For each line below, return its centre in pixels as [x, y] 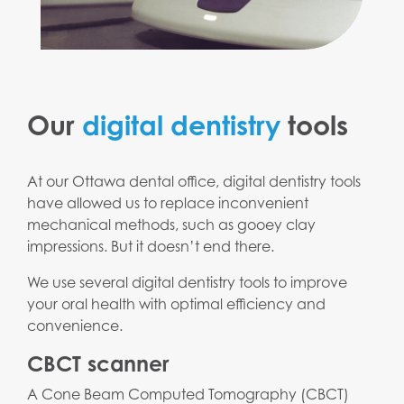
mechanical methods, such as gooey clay [171, 225]
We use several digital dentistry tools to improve [187, 283]
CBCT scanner [98, 364]
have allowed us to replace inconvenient [168, 203]
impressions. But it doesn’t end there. [151, 247]
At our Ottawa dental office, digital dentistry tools [194, 182]
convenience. [77, 326]
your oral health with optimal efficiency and [176, 304]
